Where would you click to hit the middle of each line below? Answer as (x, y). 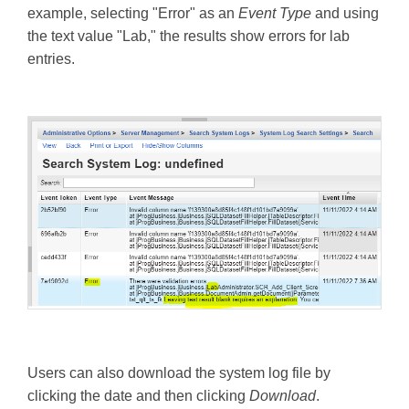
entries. (51, 58)
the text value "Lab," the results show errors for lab (189, 36)
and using (345, 13)
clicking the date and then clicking (138, 395)
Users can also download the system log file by (179, 372)
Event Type (275, 13)
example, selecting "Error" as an (133, 13)
